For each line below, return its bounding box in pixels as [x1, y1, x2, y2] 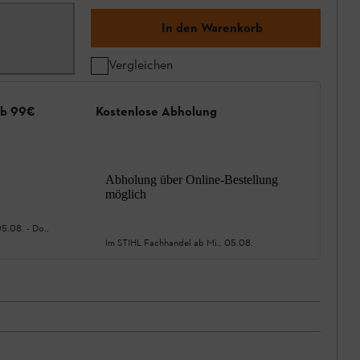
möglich [105, 186, 146, 201]
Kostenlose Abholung [96, 104, 217, 120]
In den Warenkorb [162, 20, 263, 35]
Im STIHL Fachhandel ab [105, 236, 207, 248]
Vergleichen [108, 57, 173, 72]
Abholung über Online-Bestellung [105, 172, 278, 186]
